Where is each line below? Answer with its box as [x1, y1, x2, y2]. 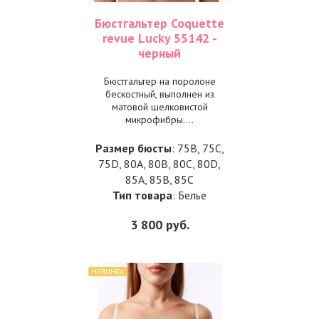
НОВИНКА [91, 267, 124, 276]
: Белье [172, 188, 206, 202]
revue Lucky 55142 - [102, 30, 217, 46]
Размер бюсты [95, 141, 172, 155]
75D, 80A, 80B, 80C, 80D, [98, 157, 221, 171]
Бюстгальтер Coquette [95, 15, 224, 31]
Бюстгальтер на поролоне [103, 75, 216, 88]
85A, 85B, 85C [125, 172, 194, 187]
